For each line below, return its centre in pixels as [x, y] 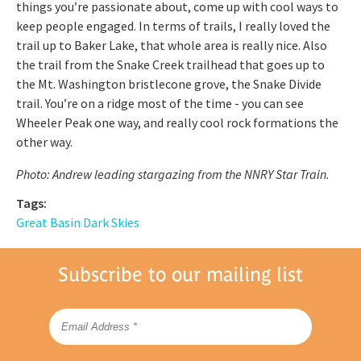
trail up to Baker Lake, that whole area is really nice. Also [172, 45]
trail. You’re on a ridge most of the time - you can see [160, 103]
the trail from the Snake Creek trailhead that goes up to [170, 64]
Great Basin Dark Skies [78, 222]
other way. [44, 141]
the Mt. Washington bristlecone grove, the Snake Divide [169, 83]
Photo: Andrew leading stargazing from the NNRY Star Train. [173, 174]
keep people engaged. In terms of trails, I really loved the [173, 25]
